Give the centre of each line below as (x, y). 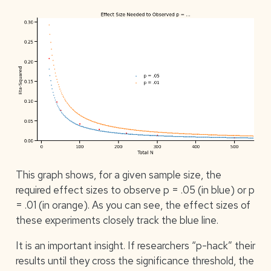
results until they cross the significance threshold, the (135, 261)
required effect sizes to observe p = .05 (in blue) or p (135, 190)
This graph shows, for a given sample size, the (118, 175)
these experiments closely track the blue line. (117, 220)
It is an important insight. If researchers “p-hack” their (135, 246)
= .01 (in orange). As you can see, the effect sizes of (133, 205)
